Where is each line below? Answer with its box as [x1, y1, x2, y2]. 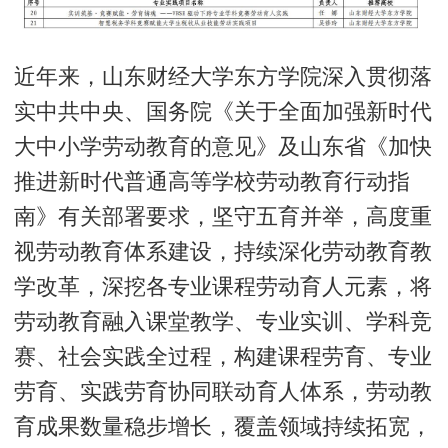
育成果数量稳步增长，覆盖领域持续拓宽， [14, 412, 433, 439]
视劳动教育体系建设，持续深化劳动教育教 [14, 237, 433, 264]
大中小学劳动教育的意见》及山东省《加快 [14, 132, 433, 159]
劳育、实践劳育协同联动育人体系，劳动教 [14, 377, 433, 404]
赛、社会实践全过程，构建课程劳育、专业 [14, 342, 433, 369]
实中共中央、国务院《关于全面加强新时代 [14, 97, 433, 124]
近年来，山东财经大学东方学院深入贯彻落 [14, 62, 433, 89]
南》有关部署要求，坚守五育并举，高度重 [14, 202, 433, 229]
